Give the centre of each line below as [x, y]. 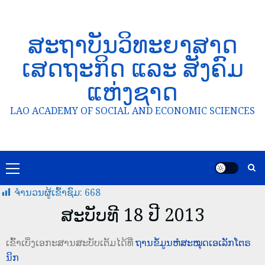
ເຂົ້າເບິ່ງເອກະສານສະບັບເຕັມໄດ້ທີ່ [71, 243]
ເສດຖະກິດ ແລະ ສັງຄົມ [132, 68]
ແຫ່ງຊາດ [132, 91]
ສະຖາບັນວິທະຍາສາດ [132, 44]
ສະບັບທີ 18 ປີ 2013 [132, 214]
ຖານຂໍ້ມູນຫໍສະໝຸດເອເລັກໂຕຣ [193, 243]
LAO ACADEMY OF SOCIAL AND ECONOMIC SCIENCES [132, 111]
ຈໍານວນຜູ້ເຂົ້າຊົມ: [48, 192]
